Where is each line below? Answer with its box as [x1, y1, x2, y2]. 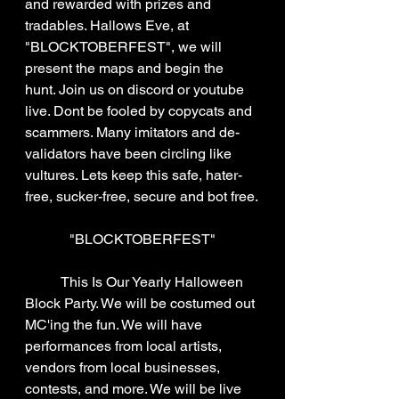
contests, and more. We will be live [25, 380, 245, 397]
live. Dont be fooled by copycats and [25, 102, 256, 119]
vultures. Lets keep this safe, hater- [25, 167, 242, 183]
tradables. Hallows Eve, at [25, 17, 192, 34]
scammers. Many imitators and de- [25, 124, 240, 141]
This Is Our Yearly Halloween [25, 273, 61, 290]
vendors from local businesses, [25, 359, 224, 376]
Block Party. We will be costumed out [25, 295, 258, 312]
